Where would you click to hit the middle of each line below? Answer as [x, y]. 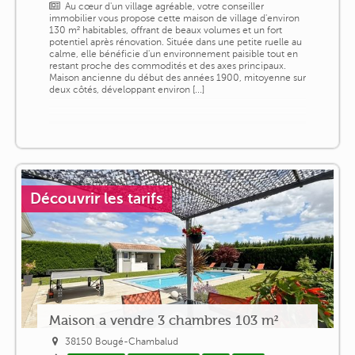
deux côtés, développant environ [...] [126, 89]
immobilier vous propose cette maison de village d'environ [174, 18]
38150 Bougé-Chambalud [122, 341]
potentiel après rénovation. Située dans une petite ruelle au [175, 42]
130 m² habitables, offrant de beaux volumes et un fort [165, 30]
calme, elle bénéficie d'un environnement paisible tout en [173, 53]
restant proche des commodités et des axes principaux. [167, 65]
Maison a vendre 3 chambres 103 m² [163, 320]
